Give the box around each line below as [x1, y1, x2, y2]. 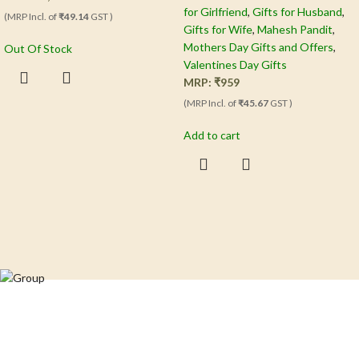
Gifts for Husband [252, 5, 342, 19]
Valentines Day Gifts [184, 58, 287, 72]
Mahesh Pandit [257, 22, 333, 37]
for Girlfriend [184, 5, 248, 19]
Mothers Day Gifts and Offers [184, 40, 333, 54]
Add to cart [184, 128, 240, 143]
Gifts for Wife [184, 22, 252, 37]
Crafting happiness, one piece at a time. [58, 317, 301, 336]
